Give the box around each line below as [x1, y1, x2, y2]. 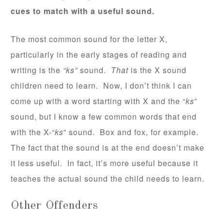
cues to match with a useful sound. [11, 5, 157, 17]
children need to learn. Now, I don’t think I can [11, 80, 192, 92]
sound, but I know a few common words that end [11, 111, 197, 123]
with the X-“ [11, 126, 55, 138]
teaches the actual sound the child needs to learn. [11, 173, 205, 185]
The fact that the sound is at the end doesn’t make [11, 142, 205, 154]
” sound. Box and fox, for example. [63, 126, 201, 138]
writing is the [11, 64, 63, 76]
